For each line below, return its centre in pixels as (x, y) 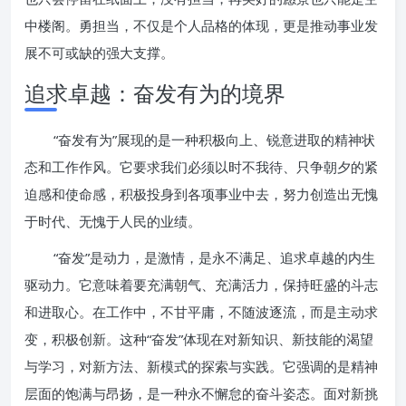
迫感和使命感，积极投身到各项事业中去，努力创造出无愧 (201, 194)
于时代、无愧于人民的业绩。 (113, 221)
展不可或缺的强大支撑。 (99, 53)
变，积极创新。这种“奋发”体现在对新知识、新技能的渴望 (199, 339)
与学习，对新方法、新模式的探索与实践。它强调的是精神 (201, 366)
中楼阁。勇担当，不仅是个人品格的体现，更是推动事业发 (201, 25)
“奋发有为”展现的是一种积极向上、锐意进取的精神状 (214, 140)
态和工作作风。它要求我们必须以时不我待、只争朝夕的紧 (201, 167)
